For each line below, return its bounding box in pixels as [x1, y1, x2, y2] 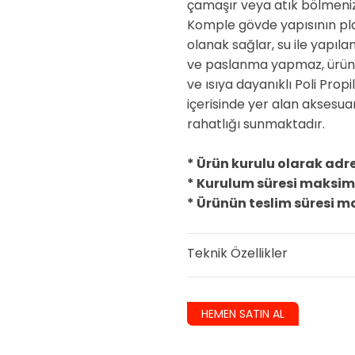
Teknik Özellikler [187, 244, 291, 262]
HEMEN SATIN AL [201, 306, 284, 322]
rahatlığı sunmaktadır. [187, 115, 325, 133]
